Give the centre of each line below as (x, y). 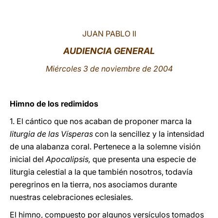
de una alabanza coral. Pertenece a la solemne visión (105, 146)
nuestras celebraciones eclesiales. (71, 197)
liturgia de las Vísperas (52, 134)
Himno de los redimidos (54, 104)
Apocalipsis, (69, 159)
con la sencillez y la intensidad (150, 134)
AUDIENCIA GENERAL (109, 51)
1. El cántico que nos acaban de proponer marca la (101, 121)
